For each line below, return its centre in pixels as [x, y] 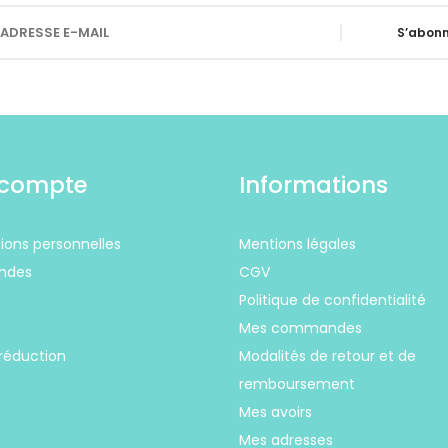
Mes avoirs [275, 412]
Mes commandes [300, 328]
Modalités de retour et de [327, 356]
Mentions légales [297, 244]
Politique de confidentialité [332, 300]
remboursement [297, 384]
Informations [313, 185]
